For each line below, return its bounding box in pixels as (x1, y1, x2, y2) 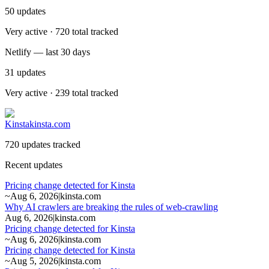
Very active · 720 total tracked (5, 26, 118, 37)
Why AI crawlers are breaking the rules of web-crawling (5, 201, 218, 212)
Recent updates (5, 159, 62, 170)
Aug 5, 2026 (10, 255, 58, 266)
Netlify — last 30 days (5, 46, 90, 57)
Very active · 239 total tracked (5, 87, 118, 98)
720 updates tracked (5, 139, 80, 150)
